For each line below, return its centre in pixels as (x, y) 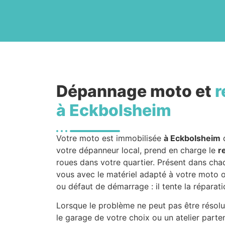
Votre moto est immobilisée (110, 138)
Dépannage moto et (136, 91)
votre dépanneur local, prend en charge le (137, 150)
